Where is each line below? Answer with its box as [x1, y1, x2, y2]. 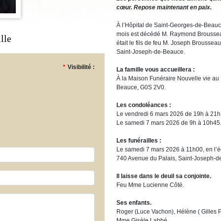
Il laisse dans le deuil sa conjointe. [116, 173, 211, 180]
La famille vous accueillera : [116, 66, 195, 73]
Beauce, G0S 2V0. [116, 84, 166, 91]
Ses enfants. [116, 199, 151, 206]
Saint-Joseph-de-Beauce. [116, 48, 185, 55]
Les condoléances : [116, 102, 171, 109]
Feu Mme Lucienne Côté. [116, 182, 184, 188]
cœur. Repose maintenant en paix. [116, 4, 212, 11]
